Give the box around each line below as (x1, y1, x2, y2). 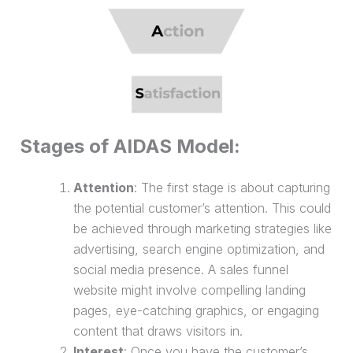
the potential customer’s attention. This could (72, 200, 331, 217)
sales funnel (219, 262, 288, 278)
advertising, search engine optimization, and (72, 241, 325, 258)
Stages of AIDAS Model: (19, 135, 240, 158)
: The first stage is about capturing (133, 180, 330, 196)
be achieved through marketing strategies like (72, 221, 332, 237)
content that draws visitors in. (72, 323, 243, 340)
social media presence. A (72, 262, 220, 278)
